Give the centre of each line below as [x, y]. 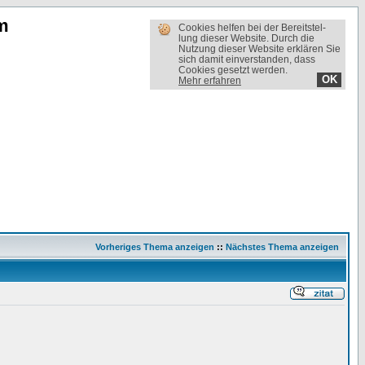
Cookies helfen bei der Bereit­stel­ [252, 28]
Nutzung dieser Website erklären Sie [259, 49]
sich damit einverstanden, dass [247, 59]
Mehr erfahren [210, 81]
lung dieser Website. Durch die [246, 38]
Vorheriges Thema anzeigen [155, 247]
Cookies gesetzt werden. [233, 70]
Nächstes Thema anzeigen [282, 247]
